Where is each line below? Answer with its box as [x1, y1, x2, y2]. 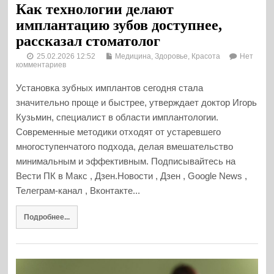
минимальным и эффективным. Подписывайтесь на [16, 156, 236, 167]
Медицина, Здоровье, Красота [115, 51, 221, 61]
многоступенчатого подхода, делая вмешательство [16, 141, 234, 152]
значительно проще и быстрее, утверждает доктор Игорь [16, 97, 257, 108]
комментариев [16, 60, 67, 69]
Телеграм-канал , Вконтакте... [16, 185, 141, 196]
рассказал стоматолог [16, 32, 161, 49]
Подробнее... [23, 213, 70, 221]
